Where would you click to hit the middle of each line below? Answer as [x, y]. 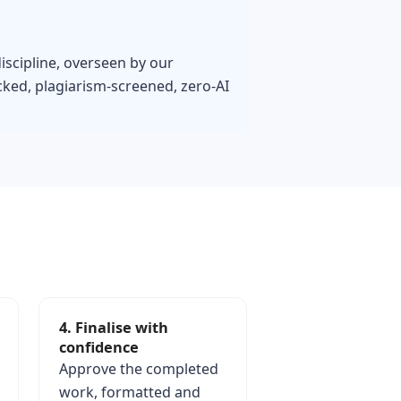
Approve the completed [138, 369]
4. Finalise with [113, 328]
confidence [98, 347]
